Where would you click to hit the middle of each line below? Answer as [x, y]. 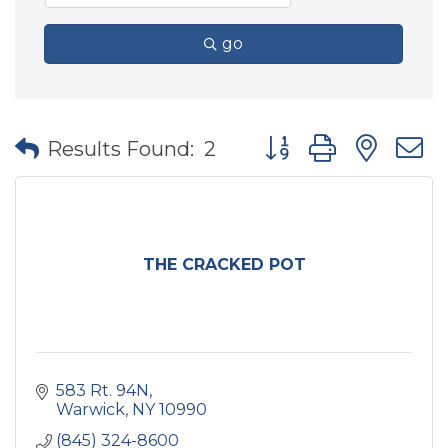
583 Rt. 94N [102, 390]
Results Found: [120, 148]
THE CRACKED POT [224, 264]
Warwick [90, 409]
